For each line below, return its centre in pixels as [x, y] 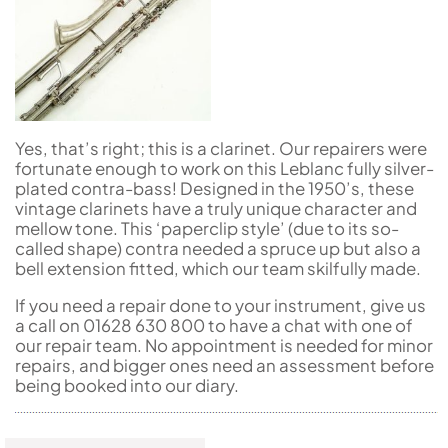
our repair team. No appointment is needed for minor [224, 345]
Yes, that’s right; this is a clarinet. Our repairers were [221, 148]
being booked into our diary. [127, 385]
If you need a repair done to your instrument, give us [220, 305]
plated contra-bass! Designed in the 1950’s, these [214, 188]
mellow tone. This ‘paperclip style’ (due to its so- [207, 228]
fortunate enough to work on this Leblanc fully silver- [224, 168]
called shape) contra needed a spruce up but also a [218, 248]
